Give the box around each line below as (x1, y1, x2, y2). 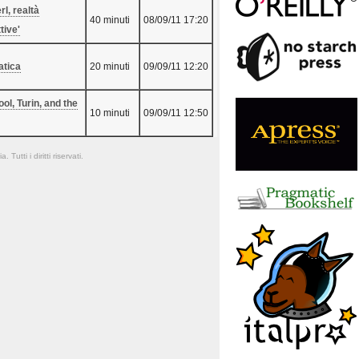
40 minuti (90, 14, 130, 26)
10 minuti (90, 107, 130, 119)
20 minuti (90, 61, 130, 73)
